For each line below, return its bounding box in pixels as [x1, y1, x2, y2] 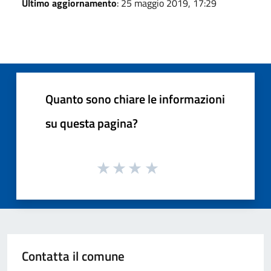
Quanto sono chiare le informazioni [45, 89, 225, 108]
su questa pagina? [45, 113, 138, 132]
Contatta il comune [22, 246, 125, 266]
